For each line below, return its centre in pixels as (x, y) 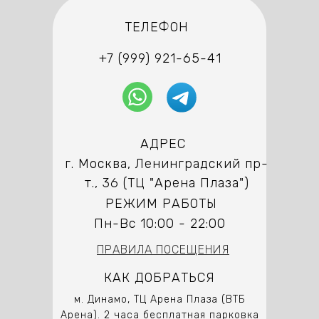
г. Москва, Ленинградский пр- (167, 164)
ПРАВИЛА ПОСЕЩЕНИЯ (163, 250)
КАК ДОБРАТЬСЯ (159, 278)
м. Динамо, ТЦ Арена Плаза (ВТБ (159, 300)
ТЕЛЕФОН (157, 27)
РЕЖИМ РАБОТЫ (161, 204)
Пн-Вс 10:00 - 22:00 (159, 224)
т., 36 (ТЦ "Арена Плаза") (167, 183)
